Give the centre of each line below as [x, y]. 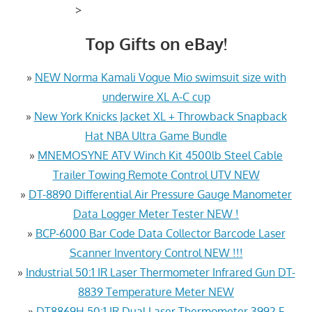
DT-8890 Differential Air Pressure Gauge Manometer [160, 194]
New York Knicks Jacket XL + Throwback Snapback [160, 116]
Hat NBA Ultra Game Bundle [156, 135]
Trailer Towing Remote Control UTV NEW [156, 174]
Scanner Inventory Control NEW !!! [156, 252]
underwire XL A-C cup [156, 96]
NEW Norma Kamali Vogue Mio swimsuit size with [160, 77]
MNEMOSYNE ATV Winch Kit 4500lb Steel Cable [160, 155]
